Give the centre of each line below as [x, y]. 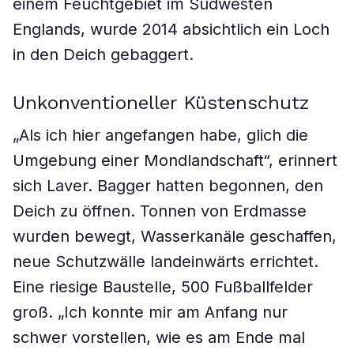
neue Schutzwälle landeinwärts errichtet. [166, 262]
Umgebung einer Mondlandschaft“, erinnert [175, 160]
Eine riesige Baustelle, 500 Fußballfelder [163, 287]
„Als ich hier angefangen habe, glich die [160, 135]
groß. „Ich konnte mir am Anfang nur [150, 312]
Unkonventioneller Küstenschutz [161, 103]
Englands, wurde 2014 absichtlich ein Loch [171, 29]
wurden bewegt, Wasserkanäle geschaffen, [175, 236]
